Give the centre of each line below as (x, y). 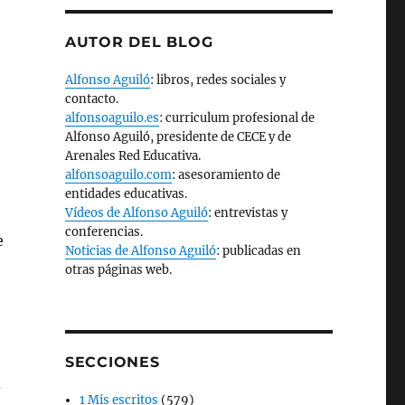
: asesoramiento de (226, 175)
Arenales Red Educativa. (132, 156)
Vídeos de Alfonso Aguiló (136, 213)
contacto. (91, 99)
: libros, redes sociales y (217, 80)
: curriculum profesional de (236, 118)
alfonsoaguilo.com (118, 175)
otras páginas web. (118, 270)
